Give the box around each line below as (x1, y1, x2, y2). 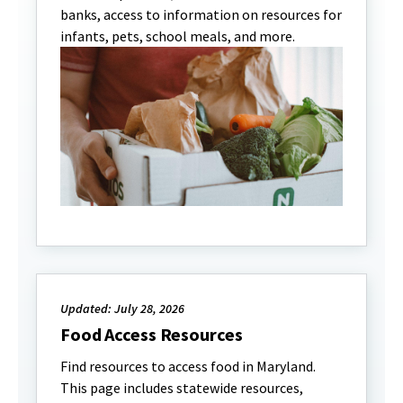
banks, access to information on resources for (60, 5, 342, 23)
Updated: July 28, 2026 (60, 300, 184, 317)
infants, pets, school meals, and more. (60, 27, 295, 45)
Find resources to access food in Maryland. (60, 356, 316, 375)
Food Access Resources (60, 322, 243, 345)
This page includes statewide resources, (60, 378, 303, 397)
